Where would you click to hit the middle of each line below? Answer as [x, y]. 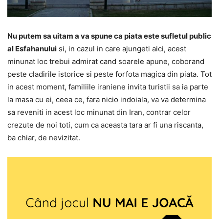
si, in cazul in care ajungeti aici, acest [121, 49]
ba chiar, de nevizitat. [44, 138]
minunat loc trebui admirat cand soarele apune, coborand [106, 62]
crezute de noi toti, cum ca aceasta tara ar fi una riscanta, [105, 125]
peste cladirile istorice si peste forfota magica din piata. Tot [109, 74]
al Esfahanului [32, 49]
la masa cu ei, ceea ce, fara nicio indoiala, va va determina [107, 100]
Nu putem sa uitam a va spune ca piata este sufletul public [109, 36]
